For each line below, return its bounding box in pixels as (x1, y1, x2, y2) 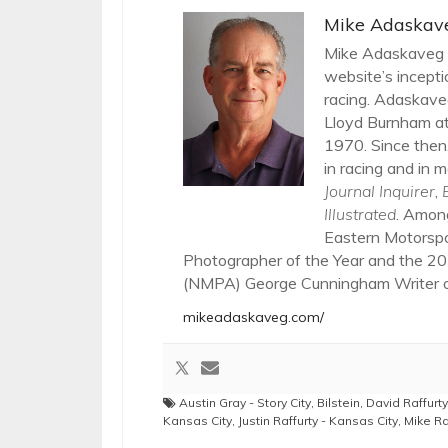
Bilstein (317, 394, 360, 410)
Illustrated (324, 203, 396, 224)
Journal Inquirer (324, 180, 435, 201)
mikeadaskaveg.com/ (183, 307, 324, 326)
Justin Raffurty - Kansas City (238, 412, 398, 428)
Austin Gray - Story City (179, 394, 311, 410)
